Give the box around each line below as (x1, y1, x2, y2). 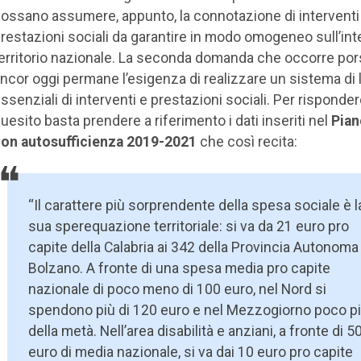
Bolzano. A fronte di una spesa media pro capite (28, 259, 331, 276)
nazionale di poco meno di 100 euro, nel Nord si (28, 280, 327, 297)
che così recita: (196, 133, 297, 150)
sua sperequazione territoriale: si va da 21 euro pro (28, 218, 350, 234)
